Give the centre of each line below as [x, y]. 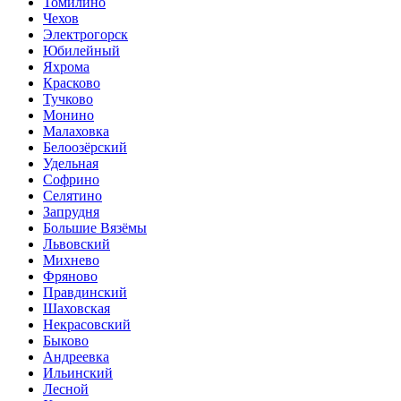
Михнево [71, 260]
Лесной [66, 389]
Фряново [70, 277]
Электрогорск [85, 35]
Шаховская [77, 309]
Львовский [77, 244]
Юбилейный [81, 51]
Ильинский [78, 373]
